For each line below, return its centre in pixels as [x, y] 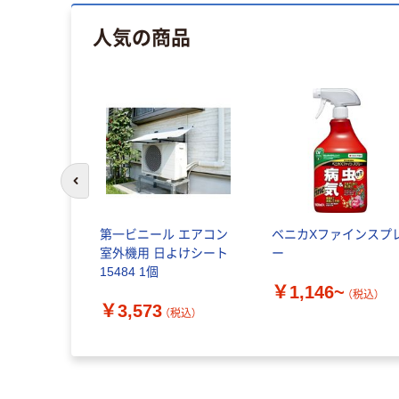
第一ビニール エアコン [163, 235]
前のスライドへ [114, 189]
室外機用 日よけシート [163, 253]
